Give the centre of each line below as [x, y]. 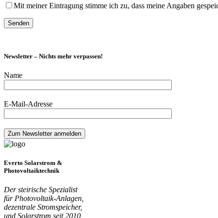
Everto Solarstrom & [33, 163]
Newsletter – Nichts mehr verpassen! [53, 56]
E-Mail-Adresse [28, 104]
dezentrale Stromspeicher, [43, 207]
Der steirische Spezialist [41, 190]
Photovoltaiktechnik [32, 171]
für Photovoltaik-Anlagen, [44, 199]
